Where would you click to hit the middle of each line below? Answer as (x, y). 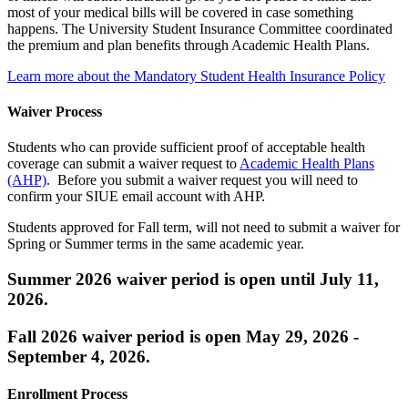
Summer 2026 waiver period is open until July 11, (193, 280)
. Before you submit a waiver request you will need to (202, 180)
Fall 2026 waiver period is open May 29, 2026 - (183, 336)
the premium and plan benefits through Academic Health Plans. (190, 45)
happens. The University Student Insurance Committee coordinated (200, 28)
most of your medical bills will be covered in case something (180, 12)
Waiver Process (55, 112)
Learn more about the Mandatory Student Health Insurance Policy (196, 76)
